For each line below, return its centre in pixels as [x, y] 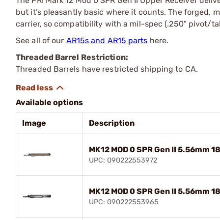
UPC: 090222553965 [124, 202]
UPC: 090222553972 [123, 160]
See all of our [41, 40]
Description [112, 123]
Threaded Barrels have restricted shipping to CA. [107, 69]
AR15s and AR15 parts [107, 40]
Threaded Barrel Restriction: [73, 57]
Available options [49, 102]
